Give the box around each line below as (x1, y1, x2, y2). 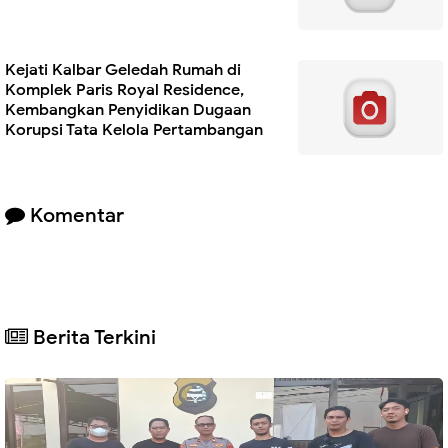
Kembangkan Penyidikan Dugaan (5, 99, 251, 120)
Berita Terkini (28, 325, 156, 351)
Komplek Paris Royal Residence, (5, 79, 244, 100)
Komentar (25, 202, 124, 228)
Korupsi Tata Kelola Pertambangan (5, 119, 263, 140)
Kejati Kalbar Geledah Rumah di (5, 59, 241, 80)
